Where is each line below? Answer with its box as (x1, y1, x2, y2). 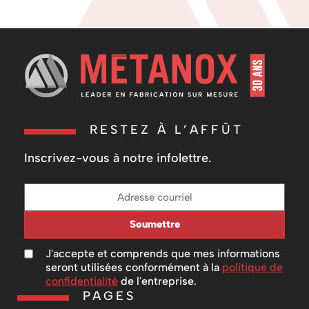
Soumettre (129, 218, 180, 231)
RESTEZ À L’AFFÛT (90, 121, 243, 137)
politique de (222, 260, 283, 274)
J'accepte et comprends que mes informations (46, 246, 280, 260)
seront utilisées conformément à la (46, 260, 222, 274)
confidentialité (46, 274, 118, 288)
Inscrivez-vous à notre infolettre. (24, 150, 211, 166)
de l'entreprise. (118, 274, 197, 288)
